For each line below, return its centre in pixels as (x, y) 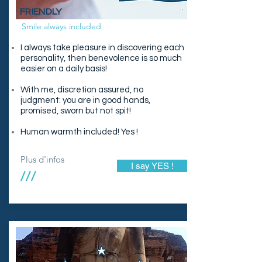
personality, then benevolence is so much (101, 58)
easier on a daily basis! (64, 69)
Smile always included (61, 26)
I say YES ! (152, 166)
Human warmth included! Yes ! (79, 132)
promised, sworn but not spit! (76, 111)
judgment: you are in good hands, (85, 100)
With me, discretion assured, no (82, 90)
